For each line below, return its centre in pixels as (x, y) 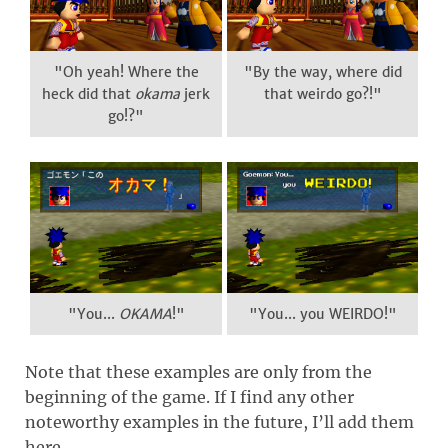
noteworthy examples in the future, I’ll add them (219, 422)
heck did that (88, 94)
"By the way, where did (322, 72)
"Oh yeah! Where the (126, 72)
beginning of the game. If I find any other (189, 397)
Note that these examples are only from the (198, 372)
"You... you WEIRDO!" (322, 314)
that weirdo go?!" (322, 94)
